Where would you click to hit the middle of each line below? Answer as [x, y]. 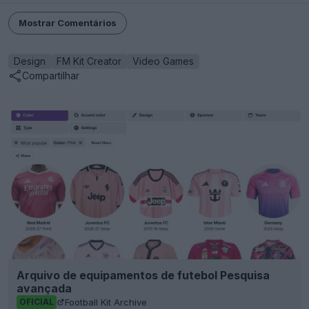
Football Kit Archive [106, 302]
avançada [44, 289]
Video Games [163, 61]
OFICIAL [37, 302]
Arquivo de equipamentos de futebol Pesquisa [143, 276]
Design [30, 61]
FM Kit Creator [89, 61]
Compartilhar [51, 76]
